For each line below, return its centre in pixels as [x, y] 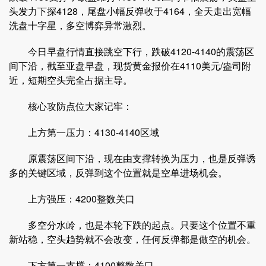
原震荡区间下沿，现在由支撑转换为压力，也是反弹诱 [132, 158]
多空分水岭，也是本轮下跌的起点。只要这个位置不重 [132, 225]
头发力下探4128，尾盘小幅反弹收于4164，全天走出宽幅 [130, 11]
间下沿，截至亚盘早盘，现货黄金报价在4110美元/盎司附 [130, 66]
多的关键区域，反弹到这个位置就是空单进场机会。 [118, 172]
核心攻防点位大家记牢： [71, 106]
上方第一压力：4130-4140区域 [84, 132]
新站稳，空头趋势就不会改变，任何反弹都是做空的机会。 [132, 239]
